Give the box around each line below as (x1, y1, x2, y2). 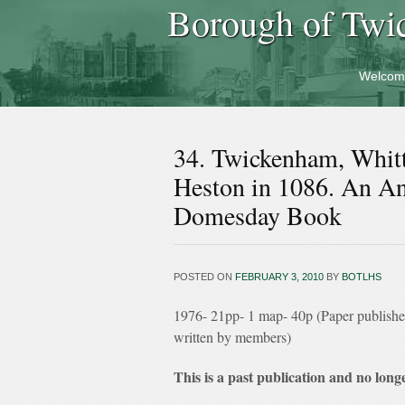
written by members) (174, 327, 291, 346)
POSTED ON (174, 271, 235, 282)
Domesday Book (174, 198, 342, 232)
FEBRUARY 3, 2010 (235, 271, 324, 282)
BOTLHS (342, 271, 381, 282)
